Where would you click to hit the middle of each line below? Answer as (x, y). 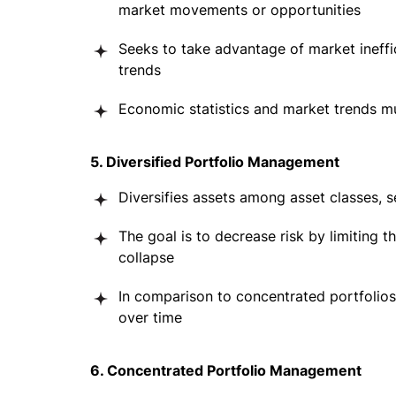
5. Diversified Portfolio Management (215, 162)
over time (150, 317)
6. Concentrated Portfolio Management (226, 370)
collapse (146, 257)
